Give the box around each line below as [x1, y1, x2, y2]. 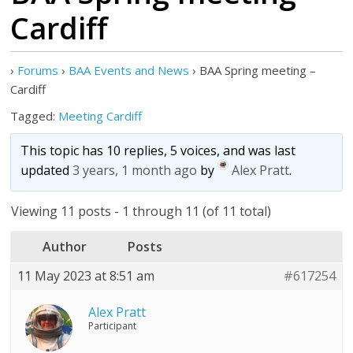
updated [20, 162, 73, 180]
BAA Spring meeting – [199, 62, 317, 78]
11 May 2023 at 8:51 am [17, 267, 155, 284]
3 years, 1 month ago [72, 162, 198, 180]
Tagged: [10, 108, 59, 124]
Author [43, 238, 87, 255]
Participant [88, 319, 137, 333]
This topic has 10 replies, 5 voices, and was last [20, 142, 296, 159]
